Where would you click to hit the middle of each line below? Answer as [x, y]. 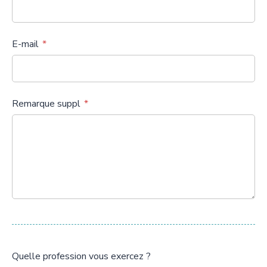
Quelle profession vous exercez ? [81, 256]
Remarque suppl [46, 104]
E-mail [25, 44]
